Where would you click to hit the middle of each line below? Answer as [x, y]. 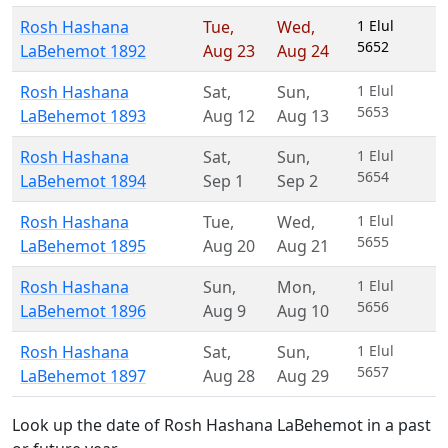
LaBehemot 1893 [83, 116]
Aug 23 [229, 51]
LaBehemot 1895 [83, 246]
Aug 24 [303, 51]
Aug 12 [229, 116]
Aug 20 [229, 246]
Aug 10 [303, 311]
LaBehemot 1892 [83, 51]
